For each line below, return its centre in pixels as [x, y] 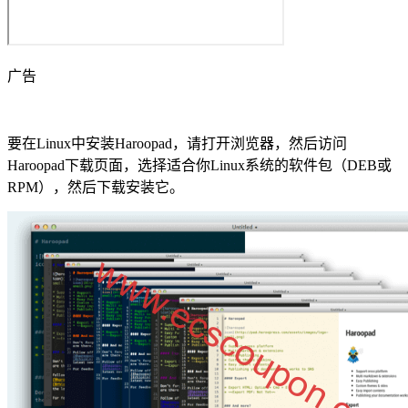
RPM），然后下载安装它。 [96, 187]
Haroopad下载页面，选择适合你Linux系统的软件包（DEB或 [199, 165]
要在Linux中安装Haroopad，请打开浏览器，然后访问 [177, 143]
